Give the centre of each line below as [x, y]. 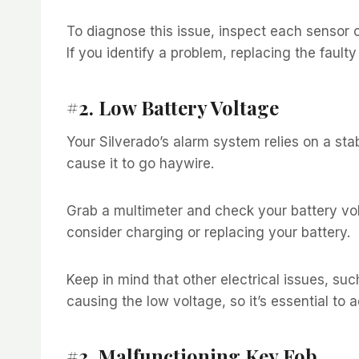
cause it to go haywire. [142, 163]
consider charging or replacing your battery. [210, 232]
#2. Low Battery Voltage [173, 107]
